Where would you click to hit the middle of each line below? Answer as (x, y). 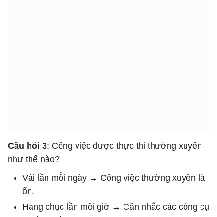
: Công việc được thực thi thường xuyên (124, 146)
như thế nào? (34, 159)
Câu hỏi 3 (27, 146)
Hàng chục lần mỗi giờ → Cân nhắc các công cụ (116, 207)
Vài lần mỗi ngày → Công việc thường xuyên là (114, 178)
